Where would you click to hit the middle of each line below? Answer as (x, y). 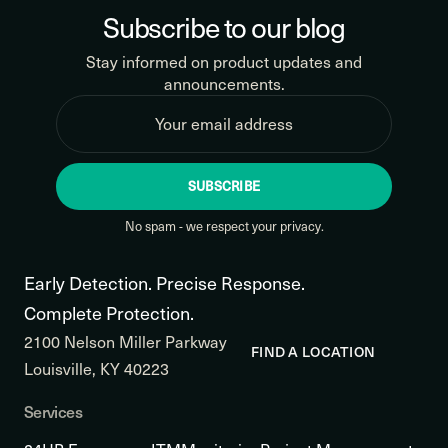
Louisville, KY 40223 (96, 368)
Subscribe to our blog (224, 26)
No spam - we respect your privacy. (224, 225)
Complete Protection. (109, 312)
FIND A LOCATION (313, 351)
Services (53, 410)
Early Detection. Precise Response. (164, 282)
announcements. (224, 83)
